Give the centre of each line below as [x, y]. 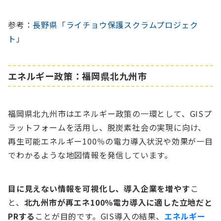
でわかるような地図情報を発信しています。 [90, 155]
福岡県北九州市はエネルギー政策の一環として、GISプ [110, 113]
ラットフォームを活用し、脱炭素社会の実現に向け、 [107, 127]
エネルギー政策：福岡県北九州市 [77, 76]
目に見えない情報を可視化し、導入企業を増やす [99, 188]
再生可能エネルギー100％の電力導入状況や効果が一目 [110, 141]
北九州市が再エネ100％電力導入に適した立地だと [118, 202]
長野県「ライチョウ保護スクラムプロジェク [115, 24]
